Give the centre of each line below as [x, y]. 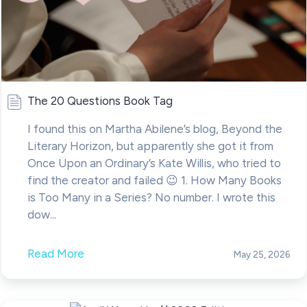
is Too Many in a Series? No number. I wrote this [151, 198]
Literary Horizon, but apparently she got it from [150, 146]
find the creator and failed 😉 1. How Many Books [154, 181]
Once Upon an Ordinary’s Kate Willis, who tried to [154, 163]
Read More [56, 254]
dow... [41, 215]
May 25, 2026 [261, 255]
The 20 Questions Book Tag [100, 101]
